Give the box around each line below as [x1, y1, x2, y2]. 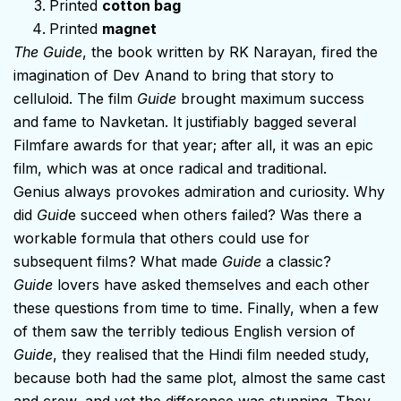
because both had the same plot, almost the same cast [13, 368, 385, 387]
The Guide [13, 42, 82, 61]
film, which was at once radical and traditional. [13, 158, 327, 177]
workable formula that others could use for [13, 228, 310, 247]
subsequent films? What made [13, 252, 222, 270]
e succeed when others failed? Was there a [68, 205, 362, 224]
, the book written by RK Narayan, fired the [82, 42, 378, 61]
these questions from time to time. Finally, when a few [13, 298, 379, 317]
